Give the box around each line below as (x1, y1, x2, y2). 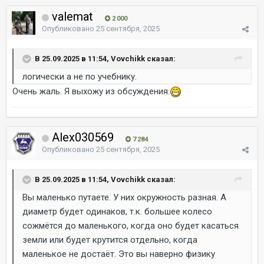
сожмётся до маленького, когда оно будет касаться (22, 220, 239, 231)
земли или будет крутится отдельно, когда (22, 235, 197, 245)
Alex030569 (49, 130, 117, 144)
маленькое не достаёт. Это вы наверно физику (22, 249, 215, 259)
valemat (49, 9, 96, 24)
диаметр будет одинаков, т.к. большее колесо (22, 206, 212, 217)
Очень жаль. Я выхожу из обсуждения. (12, 86, 170, 97)
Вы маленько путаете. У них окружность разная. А (22, 192, 226, 203)
